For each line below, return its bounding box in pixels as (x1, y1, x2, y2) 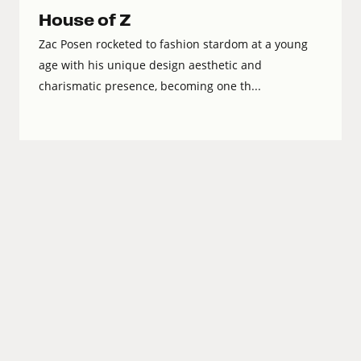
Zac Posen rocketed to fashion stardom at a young (39, 36, 308, 52)
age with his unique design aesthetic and (39, 57, 262, 73)
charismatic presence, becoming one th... (39, 78, 261, 94)
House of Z (39, 12, 131, 30)
